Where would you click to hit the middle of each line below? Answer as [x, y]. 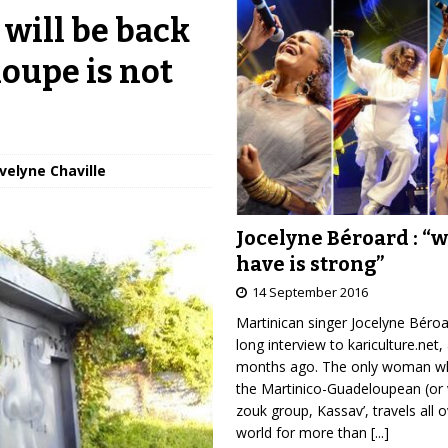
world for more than [303, 432]
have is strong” [309, 263]
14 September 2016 [309, 291]
